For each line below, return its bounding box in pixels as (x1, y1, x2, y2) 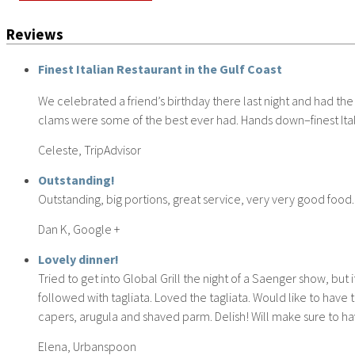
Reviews (6, 25, 63, 44)
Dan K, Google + (38, 220, 120, 237)
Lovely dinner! (38, 250, 119, 267)
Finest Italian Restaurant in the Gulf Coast (38, 60, 282, 77)
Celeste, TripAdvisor (38, 141, 141, 158)
